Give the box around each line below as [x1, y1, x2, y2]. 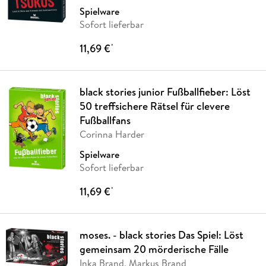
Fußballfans [79, 113, 131, 128]
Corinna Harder [79, 128, 144, 141]
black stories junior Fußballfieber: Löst [79, 84, 251, 100]
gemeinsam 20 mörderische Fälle [79, 242, 229, 257]
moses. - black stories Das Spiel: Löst [79, 227, 243, 243]
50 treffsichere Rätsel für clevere [79, 99, 230, 114]
